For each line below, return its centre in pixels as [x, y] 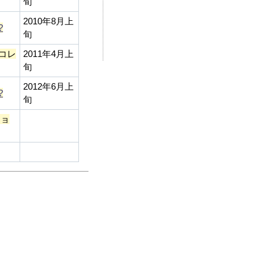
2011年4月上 [49, 53]
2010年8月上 [49, 21]
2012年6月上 [49, 86]
